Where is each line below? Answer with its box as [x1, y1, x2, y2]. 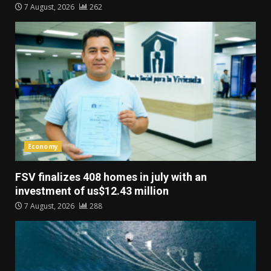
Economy [28, 142, 58, 151]
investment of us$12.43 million [15, 184, 169, 198]
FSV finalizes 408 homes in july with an [15, 171, 207, 184]
